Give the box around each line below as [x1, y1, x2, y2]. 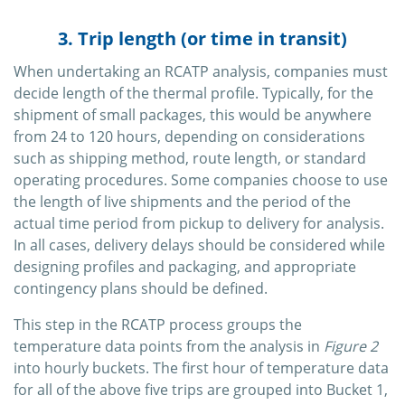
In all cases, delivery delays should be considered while [14, 234, 385, 255]
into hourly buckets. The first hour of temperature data [14, 357, 389, 378]
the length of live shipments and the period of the [14, 191, 351, 212]
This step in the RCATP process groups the [14, 314, 302, 334]
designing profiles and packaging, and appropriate [14, 256, 356, 277]
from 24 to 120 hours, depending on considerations [14, 126, 365, 146]
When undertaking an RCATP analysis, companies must [14, 61, 388, 81]
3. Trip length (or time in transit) [58, 25, 347, 51]
